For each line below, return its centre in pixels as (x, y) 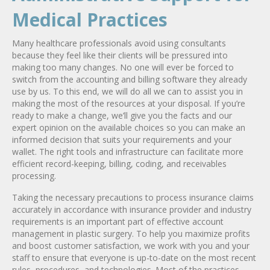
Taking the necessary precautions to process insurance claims (133, 197)
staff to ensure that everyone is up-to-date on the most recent (134, 257)
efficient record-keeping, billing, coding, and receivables (119, 163)
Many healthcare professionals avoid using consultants (119, 43)
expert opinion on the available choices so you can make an (129, 127)
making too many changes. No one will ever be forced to (123, 67)
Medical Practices (90, 19)
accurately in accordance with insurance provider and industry (132, 209)
